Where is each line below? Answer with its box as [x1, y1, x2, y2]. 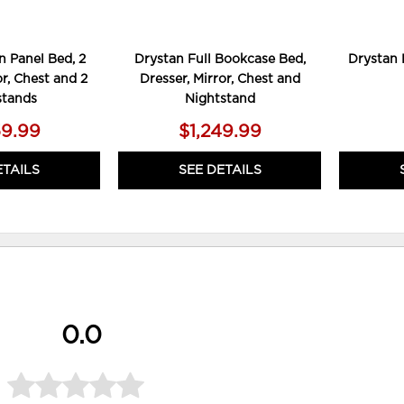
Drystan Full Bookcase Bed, [133, 52, 306, 66]
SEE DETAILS [178, 163, 262, 177]
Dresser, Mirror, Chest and [139, 72, 300, 86]
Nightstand [184, 92, 255, 106]
